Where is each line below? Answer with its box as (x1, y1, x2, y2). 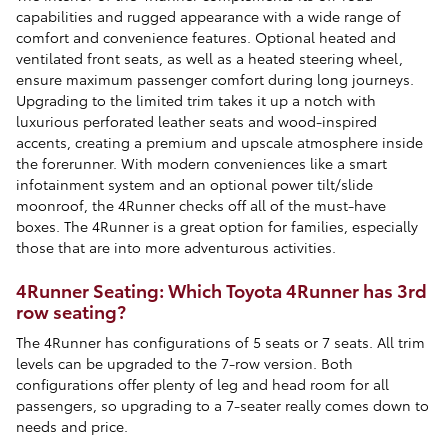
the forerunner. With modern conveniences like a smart (16, 153, 387, 173)
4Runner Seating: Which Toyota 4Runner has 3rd (16, 277, 427, 302)
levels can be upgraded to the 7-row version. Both (16, 352, 353, 373)
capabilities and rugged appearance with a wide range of (16, 6, 401, 26)
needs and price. (16, 415, 128, 436)
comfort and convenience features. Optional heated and (16, 27, 396, 47)
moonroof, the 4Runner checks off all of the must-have (16, 195, 386, 215)
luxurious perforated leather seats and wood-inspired (16, 111, 377, 131)
